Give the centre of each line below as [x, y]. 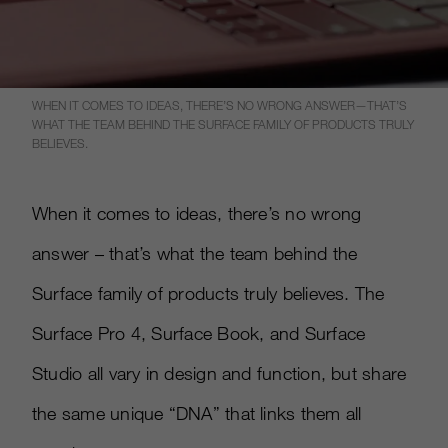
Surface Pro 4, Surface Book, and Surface [199, 333]
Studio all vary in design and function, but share [219, 373]
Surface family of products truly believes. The [208, 293]
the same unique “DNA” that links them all [197, 413]
